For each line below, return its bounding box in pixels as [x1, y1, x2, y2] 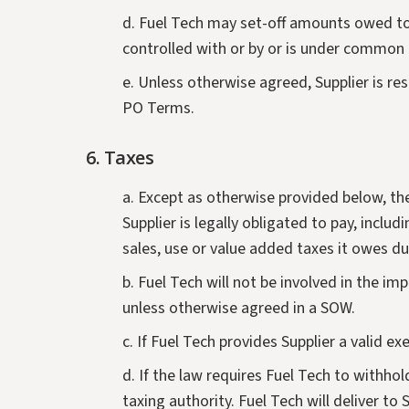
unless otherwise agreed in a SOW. [122, 297, 356, 320]
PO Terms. [122, 97, 195, 121]
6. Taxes [86, 145, 154, 171]
